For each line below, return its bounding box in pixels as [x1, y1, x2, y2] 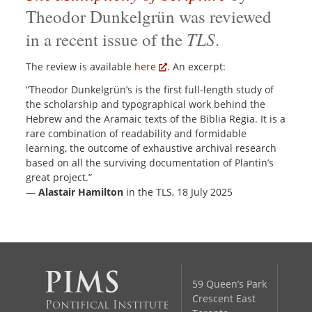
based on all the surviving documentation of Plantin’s [26, 155, 274, 169]
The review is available [26, 59, 135, 73]
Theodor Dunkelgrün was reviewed [26, 4, 272, 28]
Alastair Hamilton [38, 185, 124, 198]
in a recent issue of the [26, 27, 187, 51]
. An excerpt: [167, 59, 229, 73]
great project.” [26, 170, 93, 184]
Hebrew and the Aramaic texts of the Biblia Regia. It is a [26, 111, 286, 125]
